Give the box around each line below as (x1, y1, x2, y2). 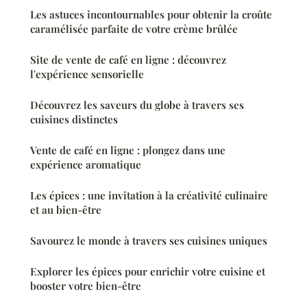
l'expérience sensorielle (30, 67, 144, 82)
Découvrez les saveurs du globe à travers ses (30, 98, 244, 112)
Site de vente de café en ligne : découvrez (30, 53, 226, 67)
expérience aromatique (30, 158, 141, 172)
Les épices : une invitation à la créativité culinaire (30, 188, 268, 203)
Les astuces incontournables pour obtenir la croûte (30, 8, 272, 22)
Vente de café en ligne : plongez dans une (30, 143, 225, 158)
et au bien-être (30, 203, 101, 217)
